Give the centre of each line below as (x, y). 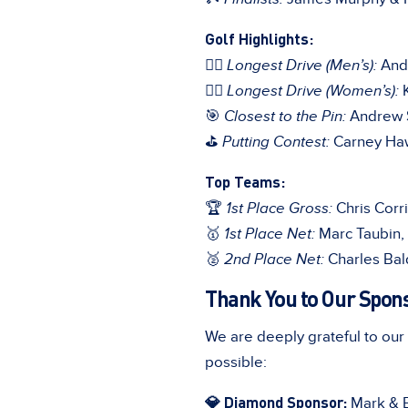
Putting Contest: (276, 142)
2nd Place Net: (274, 259)
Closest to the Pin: (285, 116)
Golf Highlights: (259, 38)
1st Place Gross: (279, 208)
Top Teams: (245, 181)
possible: (236, 362)
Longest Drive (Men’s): (302, 65)
